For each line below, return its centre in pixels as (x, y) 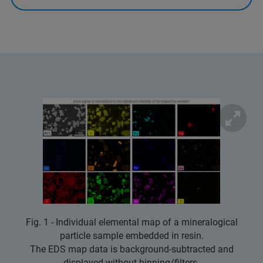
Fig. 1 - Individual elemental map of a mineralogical (131, 222)
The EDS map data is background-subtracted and (131, 249)
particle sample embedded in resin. (131, 235)
